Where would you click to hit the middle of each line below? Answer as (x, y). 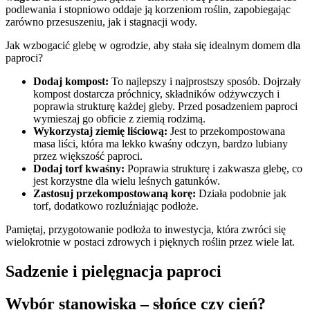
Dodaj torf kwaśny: (79, 169)
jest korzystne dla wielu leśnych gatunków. (127, 181)
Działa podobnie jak (241, 194)
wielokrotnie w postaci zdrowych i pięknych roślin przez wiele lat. (150, 242)
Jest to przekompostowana (226, 131)
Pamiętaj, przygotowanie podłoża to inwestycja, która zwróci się (146, 230)
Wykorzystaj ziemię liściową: (100, 131)
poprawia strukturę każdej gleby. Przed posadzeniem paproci (165, 107)
